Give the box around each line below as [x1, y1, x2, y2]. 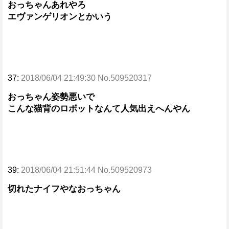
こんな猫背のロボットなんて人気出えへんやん [8, 104, 190, 113]
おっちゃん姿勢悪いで [8, 92, 95, 102]
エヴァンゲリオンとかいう [8, 12, 112, 21]
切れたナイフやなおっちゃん [8, 184, 121, 194]
